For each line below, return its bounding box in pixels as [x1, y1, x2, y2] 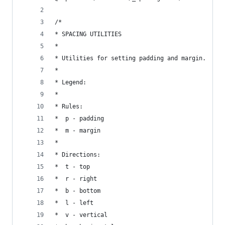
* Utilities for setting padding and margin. [55, 55, 206, 62]
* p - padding [55, 115, 104, 122]
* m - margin [55, 127, 100, 134]
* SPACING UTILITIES [55, 31, 122, 38]
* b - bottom [55, 187, 100, 194]
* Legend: [55, 79, 86, 86]
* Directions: [55, 151, 100, 158]
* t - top [55, 163, 90, 170]
